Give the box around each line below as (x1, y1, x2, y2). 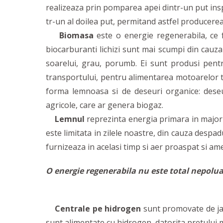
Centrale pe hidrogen (55, 203, 141, 214)
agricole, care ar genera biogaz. (46, 100, 163, 111)
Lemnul (52, 113, 87, 124)
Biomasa (59, 30, 94, 41)
